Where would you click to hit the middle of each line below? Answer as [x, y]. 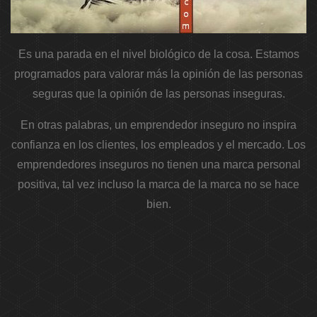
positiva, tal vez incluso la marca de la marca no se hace [158, 185]
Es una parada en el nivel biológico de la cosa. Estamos [158, 54]
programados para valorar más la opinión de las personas [158, 74]
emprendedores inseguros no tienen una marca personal [158, 165]
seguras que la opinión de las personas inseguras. [158, 94]
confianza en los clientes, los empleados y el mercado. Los [158, 145]
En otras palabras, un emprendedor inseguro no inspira [158, 125]
